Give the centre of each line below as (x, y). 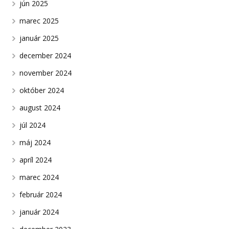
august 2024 (40, 107)
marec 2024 (39, 177)
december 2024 (45, 55)
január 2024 (39, 212)
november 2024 (46, 73)
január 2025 (39, 38)
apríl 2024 (36, 159)
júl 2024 (33, 125)
